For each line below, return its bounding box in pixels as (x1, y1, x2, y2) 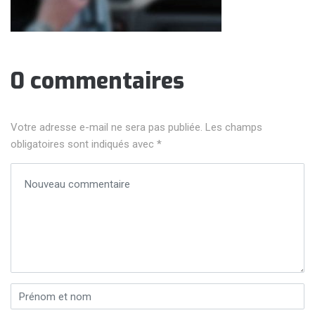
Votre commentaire (10, 165, 101, 178)
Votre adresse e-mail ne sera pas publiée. (11, 121, 202, 134)
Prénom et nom (10, 285, 82, 298)
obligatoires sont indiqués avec (11, 138, 157, 151)
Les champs (205, 121, 262, 134)
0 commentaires (11, 65, 184, 96)
